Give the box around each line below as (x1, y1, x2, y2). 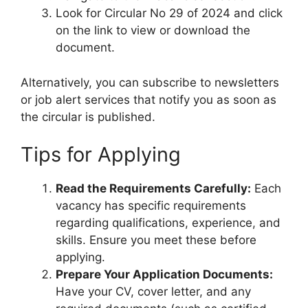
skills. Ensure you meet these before (56, 233, 256, 247)
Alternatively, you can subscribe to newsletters (21, 75, 279, 89)
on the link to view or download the (56, 23, 250, 38)
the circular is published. (21, 109, 155, 124)
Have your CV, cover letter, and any (56, 285, 251, 299)
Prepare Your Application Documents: (56, 267, 273, 282)
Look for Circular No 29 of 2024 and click (56, 6, 283, 21)
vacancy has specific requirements (56, 199, 246, 213)
